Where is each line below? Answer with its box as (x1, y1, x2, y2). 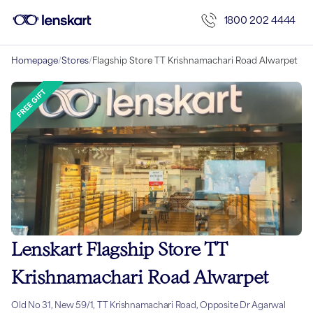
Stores (61, 55, 89, 66)
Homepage (11, 55, 58, 66)
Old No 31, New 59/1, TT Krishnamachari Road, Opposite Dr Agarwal (11, 300, 286, 311)
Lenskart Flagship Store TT (11, 238, 227, 261)
